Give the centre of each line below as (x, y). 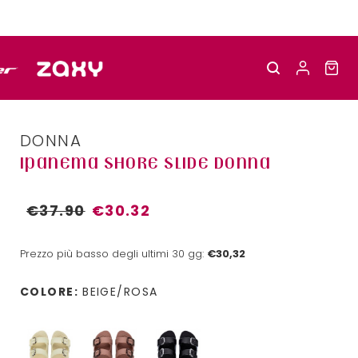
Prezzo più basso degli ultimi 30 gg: (113, 254)
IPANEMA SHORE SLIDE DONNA (145, 163)
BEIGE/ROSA (120, 292)
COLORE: (50, 292)
